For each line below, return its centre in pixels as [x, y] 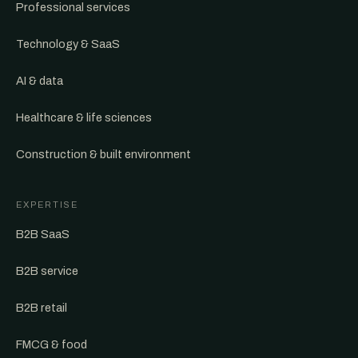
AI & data [40, 81]
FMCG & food [52, 344]
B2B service [47, 271]
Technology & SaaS [68, 44]
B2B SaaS [43, 234]
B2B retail [42, 308]
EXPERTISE [47, 205]
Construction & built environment [103, 154]
